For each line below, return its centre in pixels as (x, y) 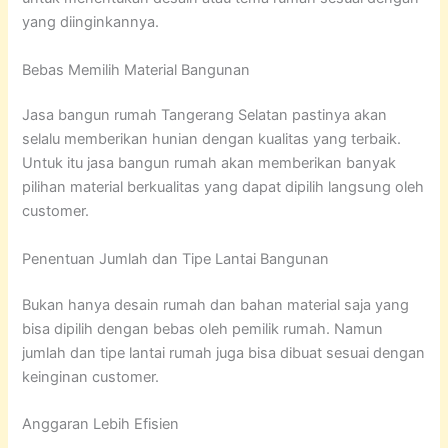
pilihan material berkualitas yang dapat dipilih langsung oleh (223, 187)
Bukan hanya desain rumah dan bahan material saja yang (216, 304)
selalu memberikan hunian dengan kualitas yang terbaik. (212, 139)
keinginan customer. (91, 376)
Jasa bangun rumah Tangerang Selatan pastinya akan (205, 115)
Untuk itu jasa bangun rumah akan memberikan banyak (209, 163)
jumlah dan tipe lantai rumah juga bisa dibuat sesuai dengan (224, 352)
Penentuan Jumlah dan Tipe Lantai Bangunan (176, 258)
